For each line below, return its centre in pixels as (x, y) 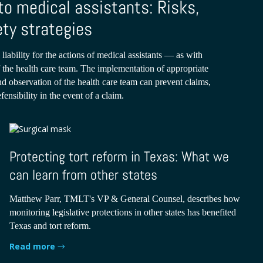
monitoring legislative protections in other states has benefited (123, 212)
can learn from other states (84, 174)
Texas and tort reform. (50, 225)
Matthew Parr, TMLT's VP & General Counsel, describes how (125, 198)
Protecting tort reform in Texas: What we (119, 156)
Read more (33, 247)
